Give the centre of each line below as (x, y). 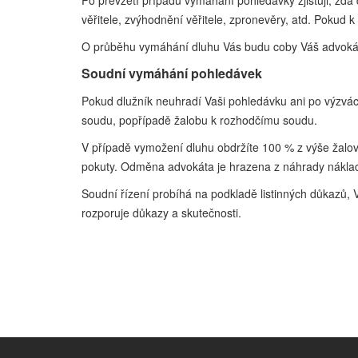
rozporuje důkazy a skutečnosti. (161, 213)
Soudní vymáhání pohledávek (172, 73)
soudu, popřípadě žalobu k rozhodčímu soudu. (199, 120)
